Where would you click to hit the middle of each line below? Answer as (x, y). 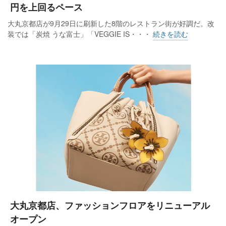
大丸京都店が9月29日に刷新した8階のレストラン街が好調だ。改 (111, 23)
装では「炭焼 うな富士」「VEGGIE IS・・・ (80, 34)
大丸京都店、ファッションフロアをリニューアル (110, 206)
